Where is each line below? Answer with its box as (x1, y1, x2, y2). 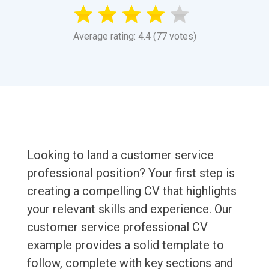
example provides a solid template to (26, 238, 224, 253)
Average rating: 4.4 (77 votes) (73, 31, 196, 43)
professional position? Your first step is (26, 166, 235, 181)
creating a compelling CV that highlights (26, 184, 237, 199)
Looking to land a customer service (26, 148, 214, 163)
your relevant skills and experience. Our (26, 202, 232, 217)
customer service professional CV (26, 220, 208, 235)
